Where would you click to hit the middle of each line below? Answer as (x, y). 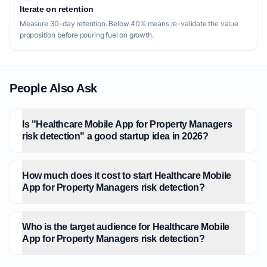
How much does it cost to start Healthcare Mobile (127, 176)
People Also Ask (53, 88)
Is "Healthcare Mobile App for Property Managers (127, 124)
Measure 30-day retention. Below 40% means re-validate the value (129, 24)
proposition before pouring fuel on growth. (87, 35)
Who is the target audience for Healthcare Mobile (126, 227)
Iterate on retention (57, 9)
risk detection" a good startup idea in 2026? (115, 136)
